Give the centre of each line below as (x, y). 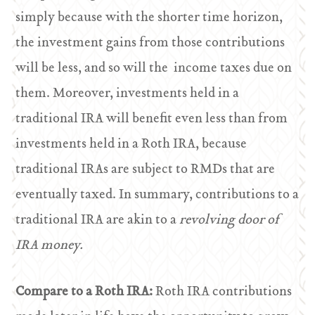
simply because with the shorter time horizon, (149, 18)
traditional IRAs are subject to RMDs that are (146, 170)
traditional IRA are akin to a (98, 220)
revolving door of (230, 220)
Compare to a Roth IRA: (86, 292)
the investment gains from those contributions (150, 43)
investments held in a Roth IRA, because (131, 144)
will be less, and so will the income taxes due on (154, 69)
